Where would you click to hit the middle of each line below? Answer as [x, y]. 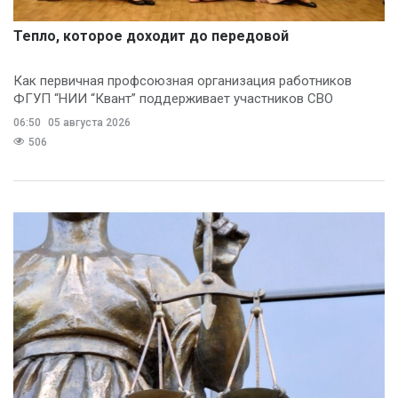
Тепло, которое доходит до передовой [151, 36]
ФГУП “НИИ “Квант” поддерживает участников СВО [173, 98]
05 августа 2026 [88, 122]
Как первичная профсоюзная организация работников [183, 80]
